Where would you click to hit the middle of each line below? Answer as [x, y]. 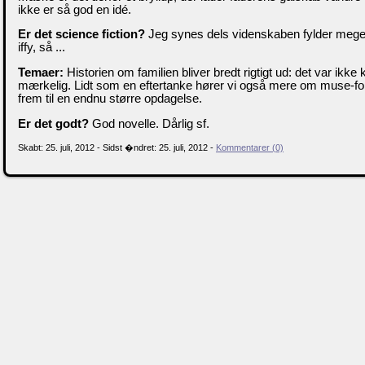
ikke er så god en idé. [75, 9]
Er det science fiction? [81, 35]
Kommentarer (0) [250, 148]
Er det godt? [53, 123]
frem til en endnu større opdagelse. [110, 99]
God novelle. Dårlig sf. [149, 123]
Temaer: [41, 73]
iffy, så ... [42, 48]
